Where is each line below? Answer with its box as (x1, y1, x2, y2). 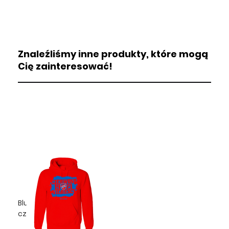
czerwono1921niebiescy (18, 208, 101, 219)
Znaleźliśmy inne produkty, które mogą (18, 47, 208, 60)
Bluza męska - (18, 197, 69, 208)
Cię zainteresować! (18, 59, 112, 73)
